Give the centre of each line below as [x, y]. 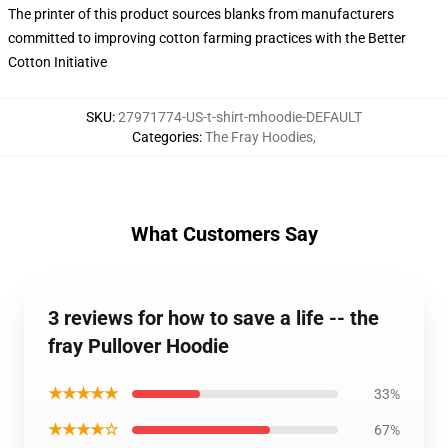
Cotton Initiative [57, 62]
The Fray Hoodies [259, 137]
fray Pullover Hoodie [138, 346]
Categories [165, 137]
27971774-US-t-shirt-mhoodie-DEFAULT [240, 117]
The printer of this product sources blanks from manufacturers [201, 14]
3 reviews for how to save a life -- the [213, 318]
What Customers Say [224, 234]
